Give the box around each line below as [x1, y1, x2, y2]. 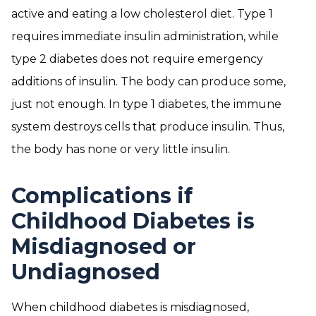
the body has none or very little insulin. [11, 142, 230, 156]
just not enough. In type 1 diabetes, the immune [11, 97, 281, 111]
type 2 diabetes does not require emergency [11, 52, 263, 66]
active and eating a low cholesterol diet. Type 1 [11, 7, 273, 20]
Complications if [11, 183, 193, 209]
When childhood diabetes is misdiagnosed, [11, 300, 249, 314]
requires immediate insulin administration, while [11, 30, 279, 43]
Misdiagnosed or [11, 233, 196, 260]
